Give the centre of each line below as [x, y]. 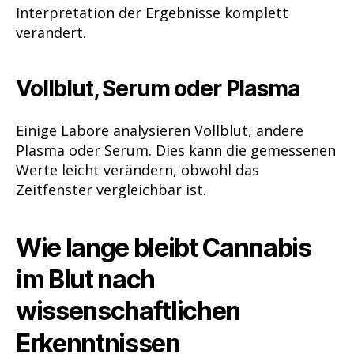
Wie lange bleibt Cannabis [164, 247]
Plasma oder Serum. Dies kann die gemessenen [176, 150]
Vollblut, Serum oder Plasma [158, 89]
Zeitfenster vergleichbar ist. [111, 189]
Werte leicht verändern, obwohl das [137, 169]
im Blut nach [86, 279]
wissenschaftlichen [128, 311]
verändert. [51, 32]
